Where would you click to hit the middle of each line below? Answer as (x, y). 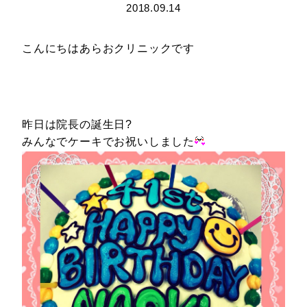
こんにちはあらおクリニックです (108, 48)
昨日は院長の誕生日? (77, 124)
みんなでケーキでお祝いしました (108, 142)
